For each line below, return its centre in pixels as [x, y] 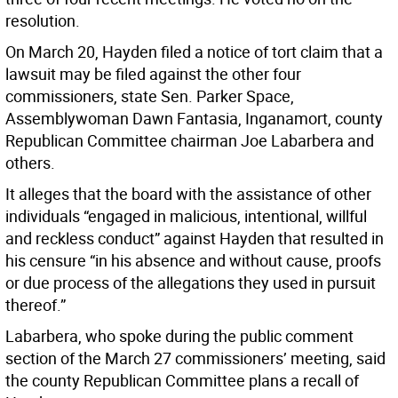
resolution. [43, 21]
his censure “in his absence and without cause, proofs [193, 261]
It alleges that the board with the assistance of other [188, 194]
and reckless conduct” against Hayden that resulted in [195, 239]
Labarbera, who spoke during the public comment [179, 336]
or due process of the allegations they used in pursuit [191, 283]
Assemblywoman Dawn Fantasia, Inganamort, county [194, 119]
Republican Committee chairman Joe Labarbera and [190, 141]
